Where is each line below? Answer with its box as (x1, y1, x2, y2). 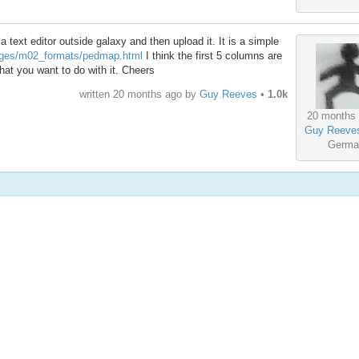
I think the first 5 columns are (143, 50, 282, 63)
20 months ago (112, 87, 182, 100)
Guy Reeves (199, 87, 257, 100)
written (79, 87, 113, 100)
